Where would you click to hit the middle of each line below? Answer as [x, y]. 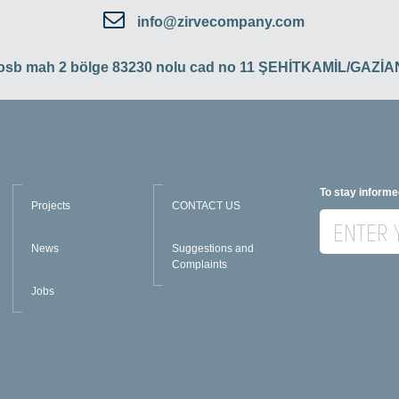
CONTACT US [206, 206]
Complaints [199, 265]
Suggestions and [212, 249]
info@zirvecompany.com [221, 22]
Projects [51, 206]
